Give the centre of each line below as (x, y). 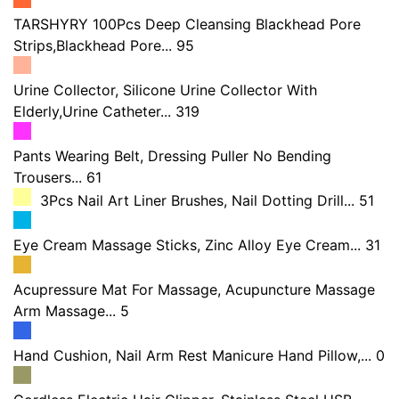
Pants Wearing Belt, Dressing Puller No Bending (172, 156)
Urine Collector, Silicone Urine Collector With (165, 90)
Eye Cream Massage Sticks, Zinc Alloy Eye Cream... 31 (197, 245)
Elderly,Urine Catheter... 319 (106, 111)
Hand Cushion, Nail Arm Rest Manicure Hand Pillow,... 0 (199, 355)
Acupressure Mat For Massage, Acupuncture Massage (194, 289)
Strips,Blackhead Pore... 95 (104, 45)
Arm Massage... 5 (71, 311)
